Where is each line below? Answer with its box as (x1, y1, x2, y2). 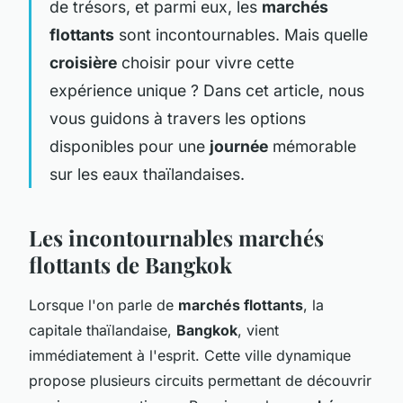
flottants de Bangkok (29, 249, 232, 279)
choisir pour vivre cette (117, 52, 294, 72)
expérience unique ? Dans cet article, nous (49, 80, 364, 100)
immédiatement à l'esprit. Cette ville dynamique (29, 345, 351, 364)
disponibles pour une (49, 136, 210, 156)
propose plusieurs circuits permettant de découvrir (29, 371, 372, 390)
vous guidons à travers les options (49, 108, 306, 128)
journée (210, 136, 268, 156)
